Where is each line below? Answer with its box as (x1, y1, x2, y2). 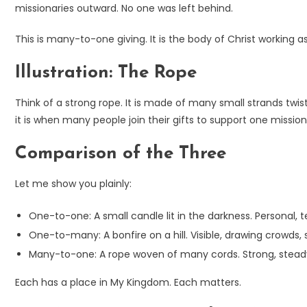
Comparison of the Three (15, 144, 226, 163)
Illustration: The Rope (15, 63, 197, 82)
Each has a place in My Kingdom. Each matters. (15, 275, 241, 289)
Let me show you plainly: (15, 176, 132, 191)
